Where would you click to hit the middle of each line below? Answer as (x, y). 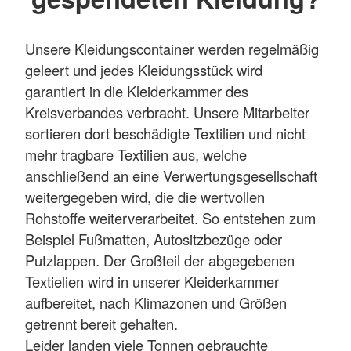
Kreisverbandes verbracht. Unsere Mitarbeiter (167, 112)
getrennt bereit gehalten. (101, 324)
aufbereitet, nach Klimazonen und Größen (156, 303)
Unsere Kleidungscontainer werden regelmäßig (172, 49)
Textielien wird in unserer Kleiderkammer (152, 282)
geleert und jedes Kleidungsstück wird (144, 70)
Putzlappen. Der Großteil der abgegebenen (160, 261)
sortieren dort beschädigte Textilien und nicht (165, 134)
